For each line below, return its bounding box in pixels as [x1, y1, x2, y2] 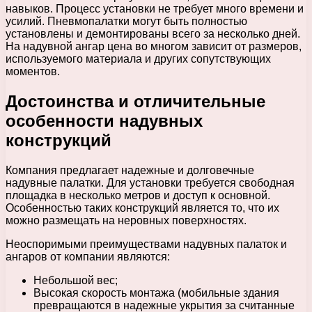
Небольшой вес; [33, 274, 118, 286]
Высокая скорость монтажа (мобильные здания [33, 286, 279, 299]
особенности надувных [6, 111, 203, 130]
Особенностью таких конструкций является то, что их [6, 201, 279, 214]
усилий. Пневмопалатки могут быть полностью [6, 15, 247, 27]
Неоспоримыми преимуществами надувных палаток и [6, 237, 287, 250]
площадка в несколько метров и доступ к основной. [6, 189, 270, 201]
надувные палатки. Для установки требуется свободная [6, 176, 295, 189]
